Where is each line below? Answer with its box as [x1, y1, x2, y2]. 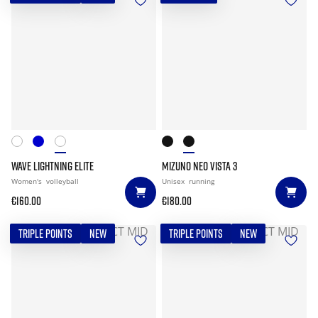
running [189, 176, 214, 186]
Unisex [162, 176, 187, 186]
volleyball [46, 176, 79, 186]
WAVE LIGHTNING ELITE [11, 159, 94, 173]
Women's [11, 176, 44, 186]
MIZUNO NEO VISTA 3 [162, 159, 237, 173]
